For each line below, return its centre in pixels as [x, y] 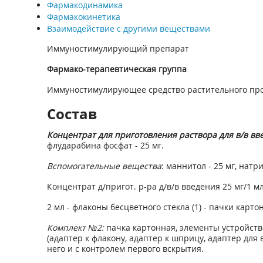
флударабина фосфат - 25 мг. [105, 145]
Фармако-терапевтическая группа [117, 69]
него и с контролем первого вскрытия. [125, 249]
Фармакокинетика [83, 17]
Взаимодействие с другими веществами [128, 28]
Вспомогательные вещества [104, 166]
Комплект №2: [75, 227]
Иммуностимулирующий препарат [118, 48]
